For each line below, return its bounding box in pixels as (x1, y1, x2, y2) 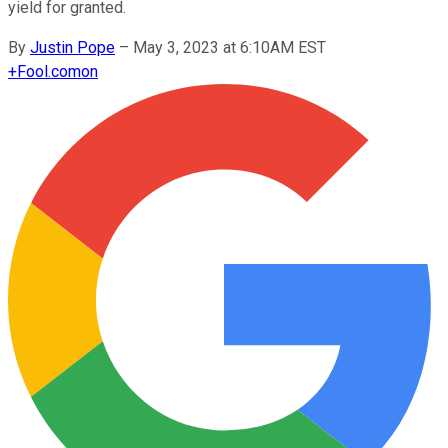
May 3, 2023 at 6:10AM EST (133, 37, 326, 57)
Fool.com (17, 61, 81, 81)
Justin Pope (30, 37, 115, 57)
